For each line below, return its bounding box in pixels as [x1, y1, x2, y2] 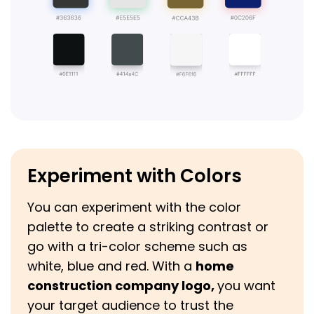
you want [217, 277, 275, 295]
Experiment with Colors [27, 163, 242, 189]
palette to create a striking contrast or [27, 218, 268, 236]
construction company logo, [27, 277, 217, 295]
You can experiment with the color [27, 198, 241, 217]
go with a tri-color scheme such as [27, 238, 247, 256]
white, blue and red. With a [27, 257, 196, 275]
